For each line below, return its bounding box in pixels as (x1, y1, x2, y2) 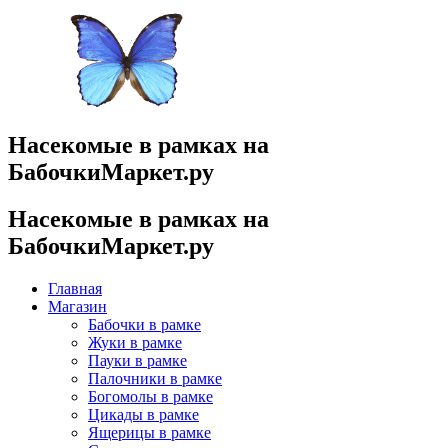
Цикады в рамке (88, 405, 199, 423)
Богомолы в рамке (88, 387, 213, 405)
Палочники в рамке (88, 369, 222, 387)
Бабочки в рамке (88, 315, 201, 333)
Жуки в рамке (88, 333, 182, 351)
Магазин (48, 297, 107, 315)
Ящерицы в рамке (88, 423, 211, 441)
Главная (48, 279, 102, 297)
